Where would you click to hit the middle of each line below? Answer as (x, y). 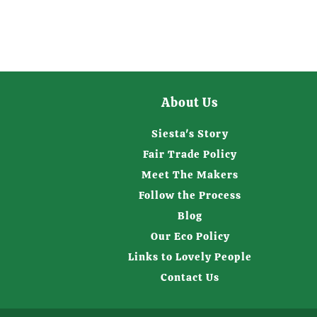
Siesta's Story (190, 134)
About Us (190, 102)
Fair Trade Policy (190, 154)
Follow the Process (190, 195)
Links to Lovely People (190, 257)
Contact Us (190, 277)
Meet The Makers (190, 175)
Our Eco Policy (190, 236)
